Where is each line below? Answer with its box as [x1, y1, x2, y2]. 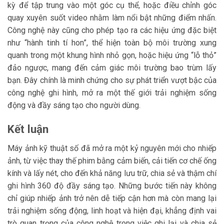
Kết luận [7, 122, 48, 136]
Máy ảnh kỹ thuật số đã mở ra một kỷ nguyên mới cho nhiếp [7, 143, 216, 153]
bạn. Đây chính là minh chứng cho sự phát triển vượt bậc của [7, 75, 216, 85]
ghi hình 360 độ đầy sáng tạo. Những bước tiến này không [7, 181, 216, 191]
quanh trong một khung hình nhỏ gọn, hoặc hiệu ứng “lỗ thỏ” [7, 50, 216, 60]
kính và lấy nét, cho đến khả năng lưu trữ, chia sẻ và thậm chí [7, 168, 216, 178]
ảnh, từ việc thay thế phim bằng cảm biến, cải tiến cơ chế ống [7, 156, 216, 166]
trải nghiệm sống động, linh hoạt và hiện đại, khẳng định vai [7, 206, 216, 216]
